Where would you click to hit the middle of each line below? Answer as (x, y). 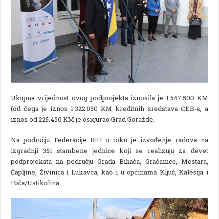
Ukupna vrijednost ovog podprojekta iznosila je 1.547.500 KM (109, 98)
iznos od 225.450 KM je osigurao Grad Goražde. (83, 119)
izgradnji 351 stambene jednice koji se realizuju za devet (109, 150)
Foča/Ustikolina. (36, 183)
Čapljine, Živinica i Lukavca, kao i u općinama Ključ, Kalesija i (109, 172)
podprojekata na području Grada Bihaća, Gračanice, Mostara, (109, 161)
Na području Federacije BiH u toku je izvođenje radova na (109, 140)
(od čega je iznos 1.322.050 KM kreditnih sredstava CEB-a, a (109, 108)
